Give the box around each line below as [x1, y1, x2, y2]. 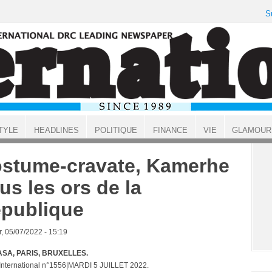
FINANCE [152, 126, 188, 135]
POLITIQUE [94, 126, 137, 135]
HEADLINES [33, 126, 79, 135]
